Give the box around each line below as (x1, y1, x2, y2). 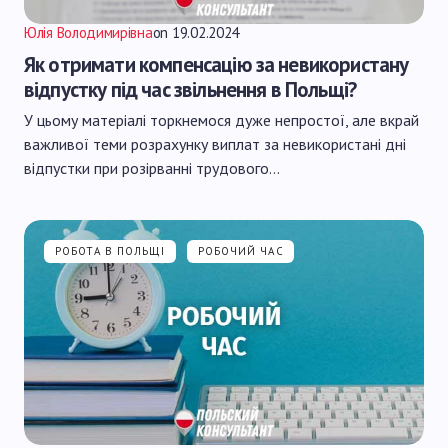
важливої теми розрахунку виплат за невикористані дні (24, 134, 406, 154)
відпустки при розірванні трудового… (24, 158, 280, 178)
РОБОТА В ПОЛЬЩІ (55, 244, 166, 258)
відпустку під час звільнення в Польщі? (24, 76, 357, 103)
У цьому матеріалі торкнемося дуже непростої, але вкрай (24, 110, 419, 130)
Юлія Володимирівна (24, 23, 153, 42)
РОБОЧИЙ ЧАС (197, 244, 284, 258)
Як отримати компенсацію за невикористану (24, 51, 409, 78)
